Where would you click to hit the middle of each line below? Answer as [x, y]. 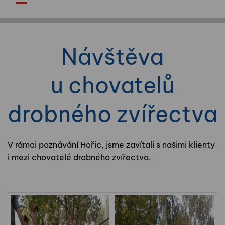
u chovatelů [113, 86]
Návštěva [113, 57]
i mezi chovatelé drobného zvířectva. [79, 157]
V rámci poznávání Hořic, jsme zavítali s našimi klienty [111, 145]
